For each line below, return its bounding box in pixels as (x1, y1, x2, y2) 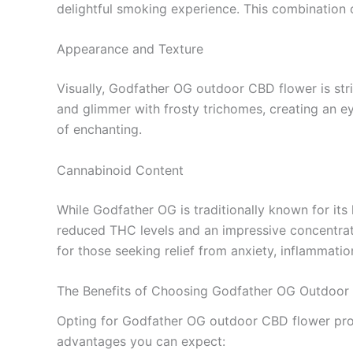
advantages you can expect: (57, 333, 225, 349)
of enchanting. (57, 121, 142, 138)
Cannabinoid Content (57, 162, 184, 178)
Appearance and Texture (57, 41, 203, 58)
